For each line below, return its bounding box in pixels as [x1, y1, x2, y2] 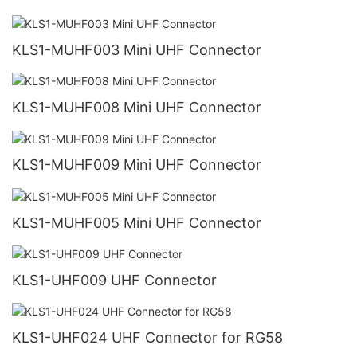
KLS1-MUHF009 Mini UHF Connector [12, 156, 261, 174]
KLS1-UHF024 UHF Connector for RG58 [12, 328, 283, 346]
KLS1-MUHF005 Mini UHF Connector [12, 214, 261, 231]
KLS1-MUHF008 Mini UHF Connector [12, 99, 261, 116]
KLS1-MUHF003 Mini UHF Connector [12, 41, 261, 59]
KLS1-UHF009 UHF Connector [12, 271, 217, 288]
